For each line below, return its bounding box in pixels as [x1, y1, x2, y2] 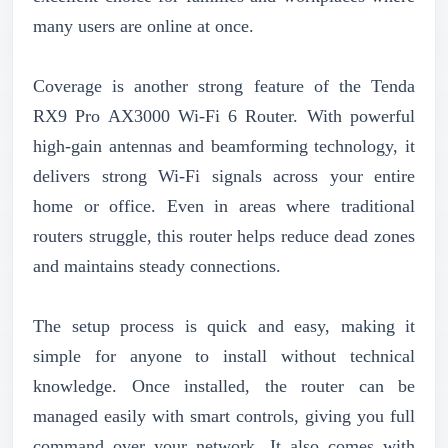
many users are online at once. [33, 15, 254, 36]
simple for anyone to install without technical [33, 345, 415, 366]
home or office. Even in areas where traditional [33, 195, 415, 216]
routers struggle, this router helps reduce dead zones [33, 225, 415, 246]
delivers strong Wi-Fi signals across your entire [33, 165, 415, 186]
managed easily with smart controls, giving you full [33, 405, 415, 426]
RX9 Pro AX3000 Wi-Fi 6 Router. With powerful [33, 105, 415, 126]
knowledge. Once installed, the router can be [33, 375, 415, 396]
